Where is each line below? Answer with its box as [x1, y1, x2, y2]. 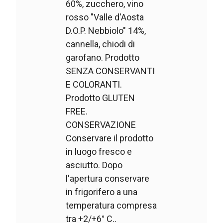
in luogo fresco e [66, 146, 132, 157]
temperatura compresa [66, 200, 157, 211]
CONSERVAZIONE [66, 119, 136, 130]
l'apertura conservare [66, 173, 150, 184]
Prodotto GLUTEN [66, 93, 135, 104]
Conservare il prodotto [66, 133, 154, 144]
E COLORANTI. [66, 79, 122, 90]
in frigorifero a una [66, 187, 138, 198]
